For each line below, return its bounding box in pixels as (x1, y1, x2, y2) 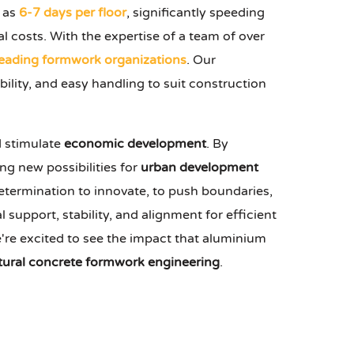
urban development (141, 160, 258, 176)
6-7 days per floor (19, 5, 126, 21)
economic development (64, 136, 206, 153)
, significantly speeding (126, 5, 265, 21)
